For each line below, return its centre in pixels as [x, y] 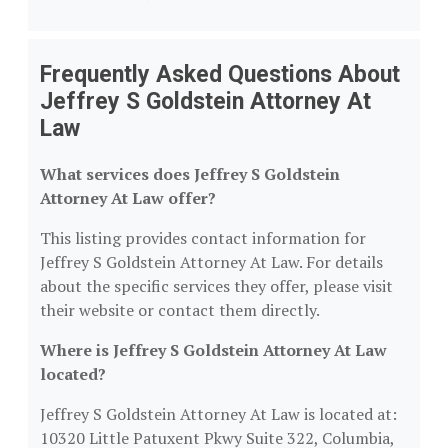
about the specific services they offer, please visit [216, 286]
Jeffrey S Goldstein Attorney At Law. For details [211, 262]
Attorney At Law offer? [128, 198]
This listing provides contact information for [203, 238]
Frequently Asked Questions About [220, 74]
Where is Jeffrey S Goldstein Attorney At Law [213, 350]
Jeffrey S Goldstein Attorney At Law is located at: [218, 414]
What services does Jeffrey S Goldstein [190, 174]
